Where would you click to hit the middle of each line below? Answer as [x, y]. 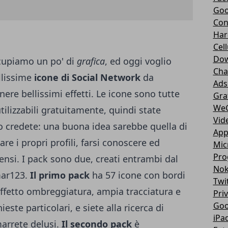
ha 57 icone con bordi [137, 175]
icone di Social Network [87, 78]
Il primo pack [60, 175]
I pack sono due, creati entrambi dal [100, 159]
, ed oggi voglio [138, 61]
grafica [91, 61]
